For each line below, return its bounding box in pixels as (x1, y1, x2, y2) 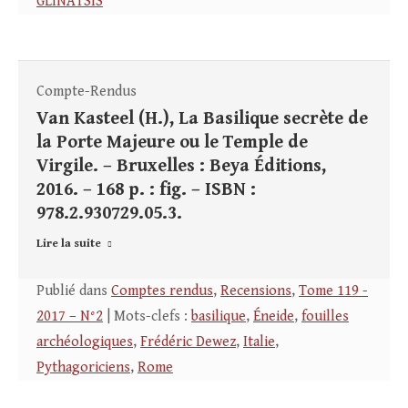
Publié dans (36, 282, 111, 301)
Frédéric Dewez (140, 333, 236, 352)
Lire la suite (36, 237, 101, 251)
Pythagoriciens (36, 359, 130, 377)
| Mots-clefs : (103, 308, 191, 326)
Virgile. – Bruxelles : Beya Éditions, (36, 156, 326, 178)
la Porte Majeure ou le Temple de (36, 132, 308, 154)
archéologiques (36, 333, 133, 352)
